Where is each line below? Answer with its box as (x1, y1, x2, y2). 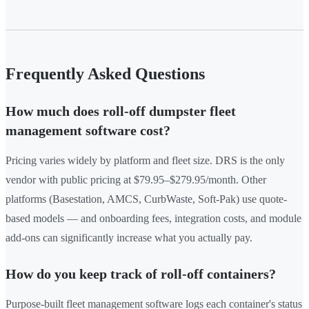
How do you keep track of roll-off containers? (6, 266, 276, 282)
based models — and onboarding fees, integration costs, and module (6, 212, 301, 225)
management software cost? (6, 123, 170, 139)
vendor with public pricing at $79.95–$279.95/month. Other (6, 174, 266, 186)
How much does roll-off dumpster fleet (6, 103, 236, 119)
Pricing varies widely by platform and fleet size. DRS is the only (6, 154, 285, 167)
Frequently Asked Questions (6, 65, 205, 83)
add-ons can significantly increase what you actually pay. (6, 232, 252, 244)
